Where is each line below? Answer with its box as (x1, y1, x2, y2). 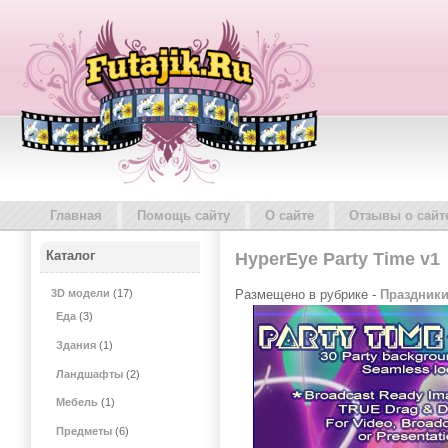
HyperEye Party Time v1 (235, 249, 440, 269)
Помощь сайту (137, 208, 230, 223)
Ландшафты (56, 367, 124, 380)
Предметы (56, 425, 113, 438)
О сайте (265, 208, 314, 223)
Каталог (46, 248, 96, 264)
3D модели (50, 286, 110, 299)
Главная (50, 208, 102, 223)
